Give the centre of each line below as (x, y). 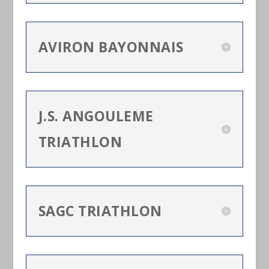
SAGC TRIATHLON (100, 210)
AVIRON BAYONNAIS (111, 47)
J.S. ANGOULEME (96, 116)
